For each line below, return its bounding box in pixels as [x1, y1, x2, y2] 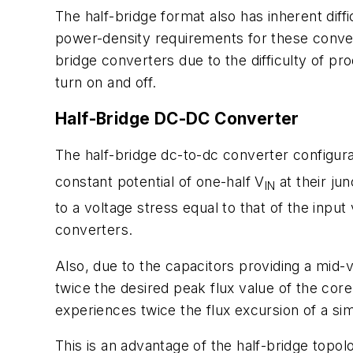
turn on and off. [55, 74, 157, 91]
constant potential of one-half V [55, 173, 265, 190]
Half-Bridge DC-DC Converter [55, 108, 299, 128]
